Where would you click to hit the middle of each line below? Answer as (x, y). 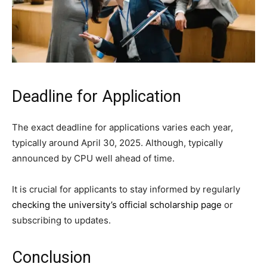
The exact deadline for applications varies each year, (122, 127)
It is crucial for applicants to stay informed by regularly (126, 189)
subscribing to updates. (61, 220)
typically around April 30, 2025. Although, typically (117, 142)
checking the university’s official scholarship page (117, 204)
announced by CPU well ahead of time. (93, 158)
